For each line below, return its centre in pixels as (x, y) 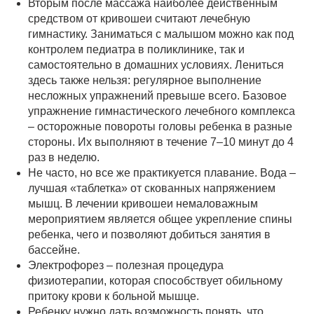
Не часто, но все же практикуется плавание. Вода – (162, 172)
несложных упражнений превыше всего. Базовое (157, 95)
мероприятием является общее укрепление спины (160, 219)
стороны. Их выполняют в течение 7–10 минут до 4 (161, 142)
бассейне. (54, 250)
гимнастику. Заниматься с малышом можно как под (161, 34)
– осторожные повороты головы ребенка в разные (160, 126)
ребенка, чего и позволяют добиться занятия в (149, 234)
